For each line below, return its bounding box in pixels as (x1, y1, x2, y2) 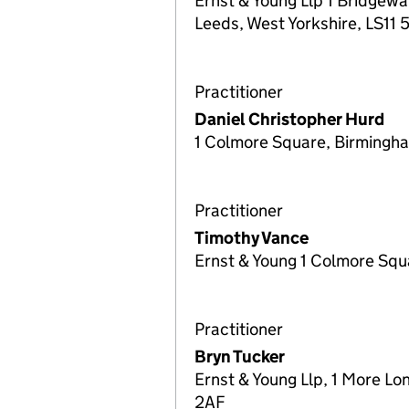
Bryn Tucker (194, 346, 285, 367)
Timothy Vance (194, 227, 309, 248)
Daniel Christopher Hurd (194, 109, 384, 130)
